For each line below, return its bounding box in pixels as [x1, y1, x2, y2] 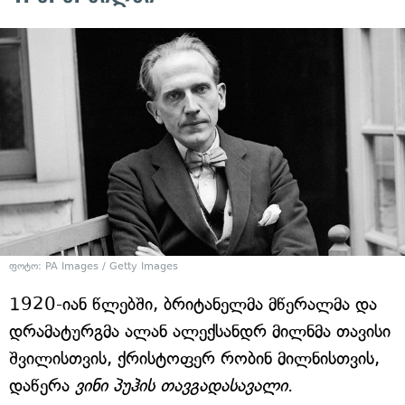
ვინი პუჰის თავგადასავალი [75, 375, 287, 397]
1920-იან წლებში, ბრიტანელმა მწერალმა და [9, 294, 377, 316]
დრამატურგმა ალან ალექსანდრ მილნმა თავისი [9, 321, 391, 343]
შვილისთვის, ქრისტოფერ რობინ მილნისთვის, [9, 348, 380, 370]
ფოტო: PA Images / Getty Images [9, 260, 178, 273]
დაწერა [9, 375, 75, 397]
